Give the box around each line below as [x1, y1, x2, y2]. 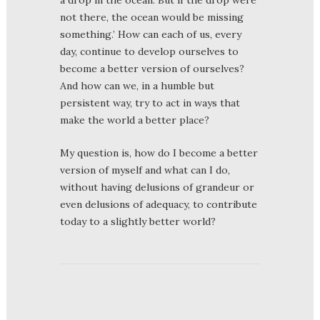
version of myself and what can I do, [60, 163, 230, 176]
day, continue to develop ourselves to [60, 44, 239, 58]
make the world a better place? [60, 113, 209, 126]
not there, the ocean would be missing [60, 10, 244, 24]
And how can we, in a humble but [60, 79, 214, 92]
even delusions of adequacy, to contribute [60, 197, 257, 211]
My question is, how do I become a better [60, 146, 258, 159]
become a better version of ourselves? [60, 61, 244, 75]
